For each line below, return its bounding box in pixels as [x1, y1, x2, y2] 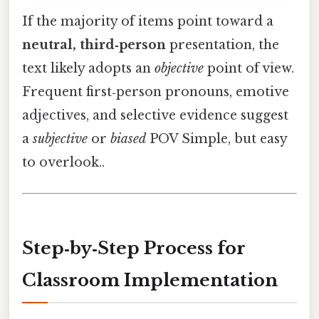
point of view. [204, 61, 294, 77]
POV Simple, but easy [146, 131, 287, 147]
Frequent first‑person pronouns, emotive [22, 84, 289, 100]
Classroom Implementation [22, 270, 278, 291]
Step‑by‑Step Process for [22, 238, 246, 259]
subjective [33, 131, 88, 147]
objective [155, 61, 204, 77]
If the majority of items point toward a [22, 14, 273, 30]
